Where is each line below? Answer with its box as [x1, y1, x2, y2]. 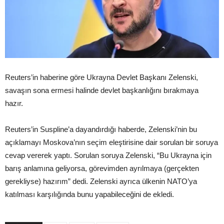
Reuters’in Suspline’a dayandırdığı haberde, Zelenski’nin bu [5, 125, 197, 134]
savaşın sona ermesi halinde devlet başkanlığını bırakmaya [5, 86, 198, 95]
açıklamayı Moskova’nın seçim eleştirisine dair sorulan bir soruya [5, 138, 218, 147]
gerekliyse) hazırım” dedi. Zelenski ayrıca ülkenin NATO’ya [5, 177, 197, 186]
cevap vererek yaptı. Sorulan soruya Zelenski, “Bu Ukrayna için [5, 151, 211, 160]
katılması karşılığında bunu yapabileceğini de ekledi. [5, 190, 176, 199]
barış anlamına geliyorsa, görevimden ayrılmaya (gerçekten [5, 164, 199, 173]
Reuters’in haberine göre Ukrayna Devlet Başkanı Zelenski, [5, 73, 198, 82]
